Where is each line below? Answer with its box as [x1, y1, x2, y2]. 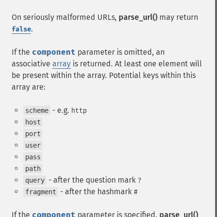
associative [12, 59, 52, 68]
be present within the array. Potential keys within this [12, 71, 196, 80]
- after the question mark [46, 175, 138, 185]
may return [157, 13, 198, 22]
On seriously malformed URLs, [12, 13, 119, 22]
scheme [25, 107, 48, 114]
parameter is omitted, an [76, 47, 165, 57]
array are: [12, 82, 46, 92]
